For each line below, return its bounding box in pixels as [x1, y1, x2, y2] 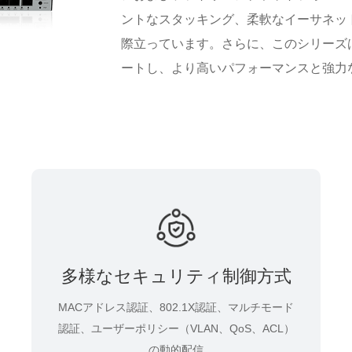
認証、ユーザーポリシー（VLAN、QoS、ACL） [57, 321, 295, 335]
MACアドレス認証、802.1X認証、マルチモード [58, 300, 294, 313]
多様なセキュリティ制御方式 [60, 266, 291, 286]
